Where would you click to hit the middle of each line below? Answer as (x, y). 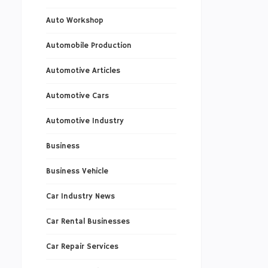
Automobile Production (89, 46)
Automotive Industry (85, 121)
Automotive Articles (83, 71)
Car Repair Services (82, 247)
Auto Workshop (74, 21)
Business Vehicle (77, 172)
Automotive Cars (77, 96)
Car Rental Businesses (88, 222)
